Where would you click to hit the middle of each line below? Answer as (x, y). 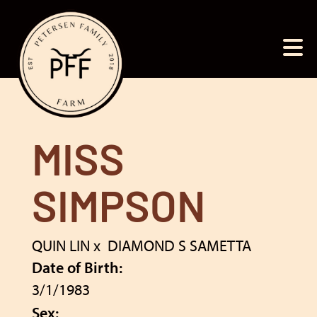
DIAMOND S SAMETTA (179, 246)
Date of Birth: (77, 267)
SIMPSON (119, 212)
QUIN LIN (61, 246)
